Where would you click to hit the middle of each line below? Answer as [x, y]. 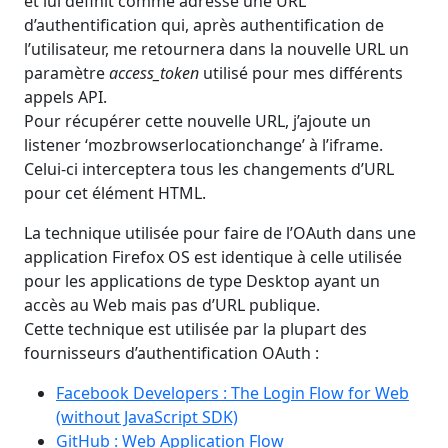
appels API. [65, 97]
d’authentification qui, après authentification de [204, 25]
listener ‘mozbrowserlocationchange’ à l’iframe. [203, 145]
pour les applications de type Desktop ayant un [202, 281]
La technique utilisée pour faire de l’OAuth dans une [220, 233]
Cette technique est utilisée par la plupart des [195, 329]
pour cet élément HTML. [115, 193]
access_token [154, 73]
